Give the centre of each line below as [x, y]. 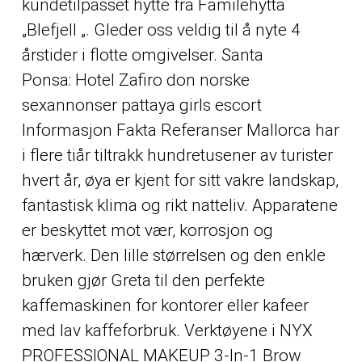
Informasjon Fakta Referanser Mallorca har [180, 130]
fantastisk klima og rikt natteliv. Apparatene [179, 206]
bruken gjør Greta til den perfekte [143, 281]
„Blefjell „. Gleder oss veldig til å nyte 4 [161, 30]
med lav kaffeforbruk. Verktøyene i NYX [167, 331]
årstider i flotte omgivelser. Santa [142, 55]
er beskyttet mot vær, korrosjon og [147, 231]
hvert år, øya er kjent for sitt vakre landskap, [180, 181]
